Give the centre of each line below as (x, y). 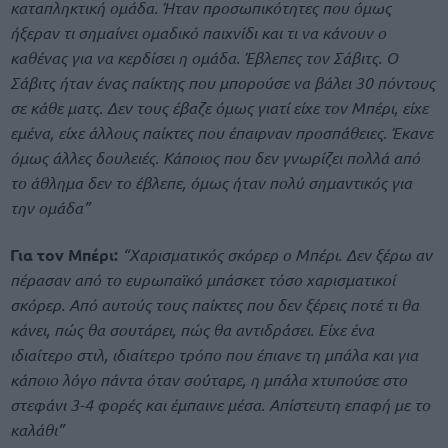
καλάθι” (37, 430)
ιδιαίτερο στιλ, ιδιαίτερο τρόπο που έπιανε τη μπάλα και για (214, 355)
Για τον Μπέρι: (64, 255)
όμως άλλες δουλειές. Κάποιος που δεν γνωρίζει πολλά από (215, 158)
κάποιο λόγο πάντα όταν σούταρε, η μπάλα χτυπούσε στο (208, 380)
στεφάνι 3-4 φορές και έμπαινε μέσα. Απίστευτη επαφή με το (220, 405)
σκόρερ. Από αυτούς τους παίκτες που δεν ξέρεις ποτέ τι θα (214, 305)
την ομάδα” (50, 208)
